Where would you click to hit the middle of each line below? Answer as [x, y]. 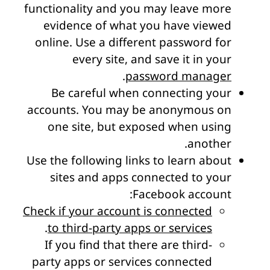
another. [209, 144]
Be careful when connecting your [141, 93]
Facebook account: [182, 194]
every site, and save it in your [152, 59]
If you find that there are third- [128, 245]
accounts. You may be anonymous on [129, 110]
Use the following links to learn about [129, 161]
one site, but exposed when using [140, 127]
